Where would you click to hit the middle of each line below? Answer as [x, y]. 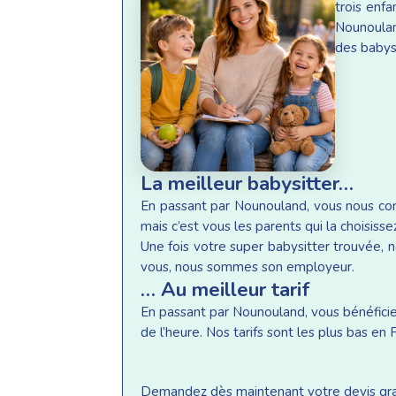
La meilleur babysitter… [247, 183]
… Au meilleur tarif [225, 289]
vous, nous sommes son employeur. [247, 267]
